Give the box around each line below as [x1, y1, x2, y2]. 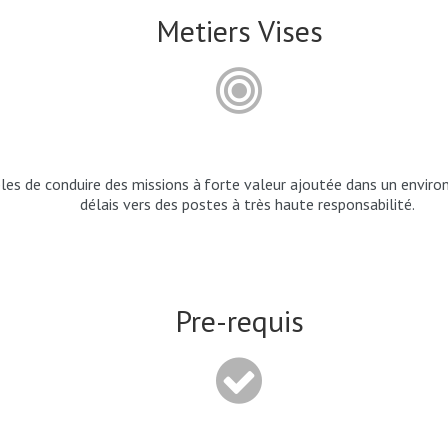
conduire [44, 174, 101, 194]
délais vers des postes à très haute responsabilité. [79, 194, 415, 214]
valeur [244, 174, 287, 194]
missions [131, 174, 189, 194]
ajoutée [290, 174, 343, 194]
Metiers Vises [155, 11, 323, 50]
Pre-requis [174, 301, 304, 340]
